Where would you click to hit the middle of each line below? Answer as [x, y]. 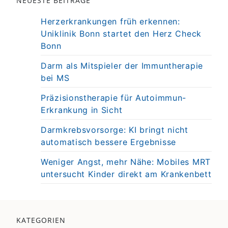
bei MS [55, 78]
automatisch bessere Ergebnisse [108, 142]
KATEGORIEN [41, 220]
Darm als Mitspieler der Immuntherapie [122, 66]
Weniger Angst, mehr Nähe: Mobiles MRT [126, 162]
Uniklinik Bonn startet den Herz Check [121, 34]
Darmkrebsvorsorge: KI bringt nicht [115, 130]
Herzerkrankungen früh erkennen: [110, 22]
